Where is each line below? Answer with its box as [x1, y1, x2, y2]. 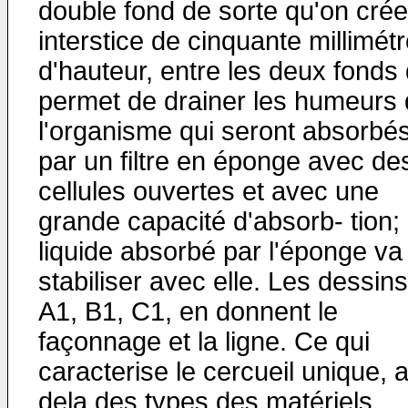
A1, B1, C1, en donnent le [38, 297, 338, 326]
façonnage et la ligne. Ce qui [38, 327, 370, 356]
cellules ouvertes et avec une [38, 177, 379, 206]
